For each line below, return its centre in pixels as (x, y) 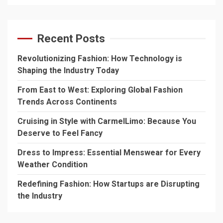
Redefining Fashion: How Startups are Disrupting (109, 184)
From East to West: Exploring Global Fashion (100, 90)
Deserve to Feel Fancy (60, 133)
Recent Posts (71, 38)
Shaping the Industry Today (68, 70)
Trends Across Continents (67, 102)
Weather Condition (53, 164)
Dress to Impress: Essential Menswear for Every (109, 152)
